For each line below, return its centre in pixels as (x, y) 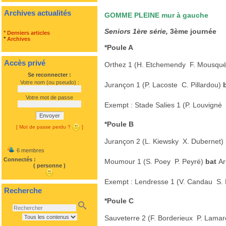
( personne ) (49, 165)
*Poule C (119, 201)
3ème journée (192, 31)
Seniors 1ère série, (136, 31)
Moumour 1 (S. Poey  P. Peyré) (155, 161)
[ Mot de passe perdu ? (44, 127)
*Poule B (119, 124)
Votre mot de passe (49, 97)
